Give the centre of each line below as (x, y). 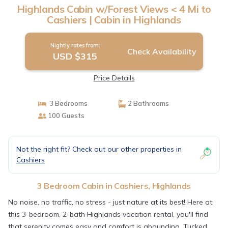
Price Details (114, 78)
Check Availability (162, 51)
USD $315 (75, 56)
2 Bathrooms (148, 103)
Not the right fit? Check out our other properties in (99, 149)
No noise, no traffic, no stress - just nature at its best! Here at (110, 202)
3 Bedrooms (67, 103)
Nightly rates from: (75, 45)
